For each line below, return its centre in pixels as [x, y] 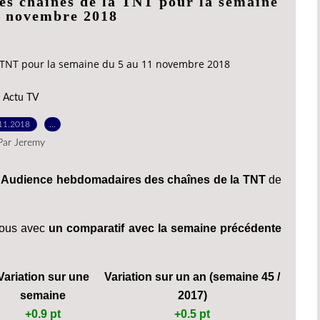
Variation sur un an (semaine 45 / [192, 276]
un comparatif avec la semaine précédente [165, 228]
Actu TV [21, 97]
